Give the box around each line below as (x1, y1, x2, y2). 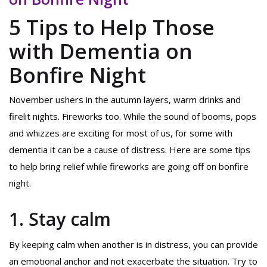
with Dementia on (9, 36, 193, 65)
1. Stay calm (9, 207, 116, 232)
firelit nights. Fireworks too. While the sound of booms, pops (9, 110, 256, 123)
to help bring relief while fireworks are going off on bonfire (9, 160, 249, 173)
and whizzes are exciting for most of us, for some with (9, 127, 232, 139)
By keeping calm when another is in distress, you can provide (9, 238, 258, 251)
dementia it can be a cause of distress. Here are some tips (9, 144, 250, 156)
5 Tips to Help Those (9, 13, 215, 41)
